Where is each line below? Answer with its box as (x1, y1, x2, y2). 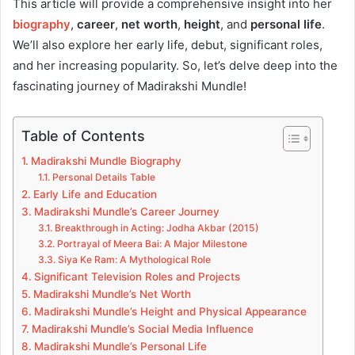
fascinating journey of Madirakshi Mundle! (13, 78, 246, 94)
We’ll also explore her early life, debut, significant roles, (13, 36, 323, 52)
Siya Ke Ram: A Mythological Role (57, 253, 211, 265)
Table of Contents (21, 127, 145, 144)
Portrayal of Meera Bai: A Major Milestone (56, 237, 247, 250)
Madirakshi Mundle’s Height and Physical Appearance (33, 304, 307, 318)
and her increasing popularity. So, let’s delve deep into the (13, 57, 338, 73)
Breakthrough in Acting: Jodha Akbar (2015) (54, 221, 259, 234)
